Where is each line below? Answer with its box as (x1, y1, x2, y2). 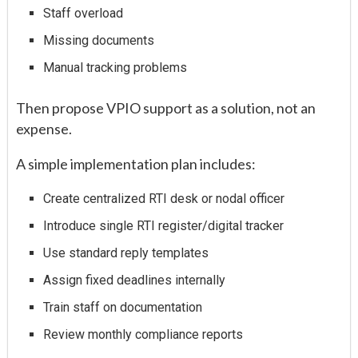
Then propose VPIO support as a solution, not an (16, 98, 316, 117)
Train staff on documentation (43, 299, 203, 315)
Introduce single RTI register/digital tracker (43, 217, 284, 233)
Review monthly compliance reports (43, 326, 244, 342)
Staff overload (43, 5, 124, 21)
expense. (16, 119, 72, 137)
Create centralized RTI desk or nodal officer (43, 190, 285, 206)
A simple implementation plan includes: (16, 154, 256, 173)
